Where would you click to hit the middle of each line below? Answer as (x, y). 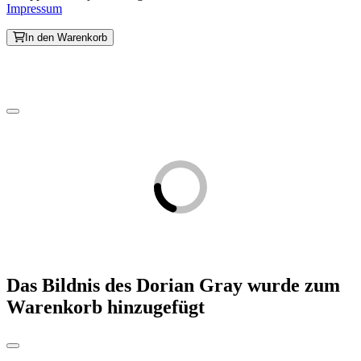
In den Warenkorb (66, 37)
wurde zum (291, 286)
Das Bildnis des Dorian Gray (124, 286)
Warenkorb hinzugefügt (106, 307)
